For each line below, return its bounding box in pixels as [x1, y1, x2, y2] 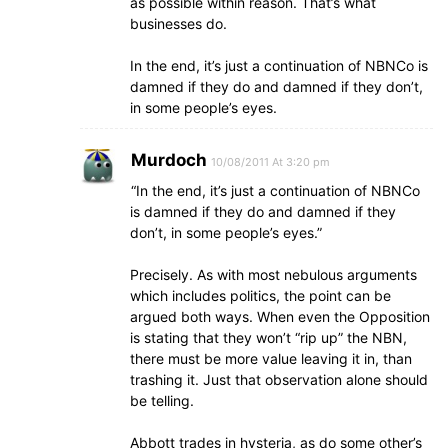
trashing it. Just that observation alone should [130, 371, 428, 388]
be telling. [130, 392, 194, 409]
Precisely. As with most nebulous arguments [130, 266, 417, 283]
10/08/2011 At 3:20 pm [211, 155, 330, 169]
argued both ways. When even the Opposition [130, 308, 430, 325]
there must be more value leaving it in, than [130, 350, 412, 367]
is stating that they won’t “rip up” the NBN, [130, 329, 407, 346]
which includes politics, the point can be [130, 287, 391, 304]
